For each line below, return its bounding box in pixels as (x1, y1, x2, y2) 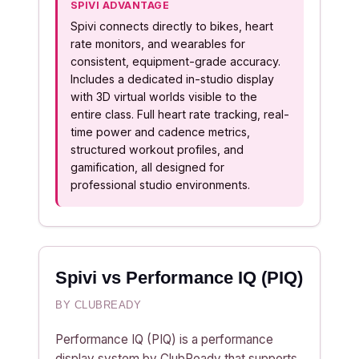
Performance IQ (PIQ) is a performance (55, 332, 273, 347)
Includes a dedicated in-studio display (71, 72, 274, 86)
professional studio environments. (71, 178, 250, 192)
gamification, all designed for (71, 160, 224, 174)
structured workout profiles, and (71, 143, 244, 156)
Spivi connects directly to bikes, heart (71, 19, 273, 33)
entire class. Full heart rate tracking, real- (71, 107, 289, 121)
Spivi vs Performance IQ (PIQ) (55, 268, 303, 288)
